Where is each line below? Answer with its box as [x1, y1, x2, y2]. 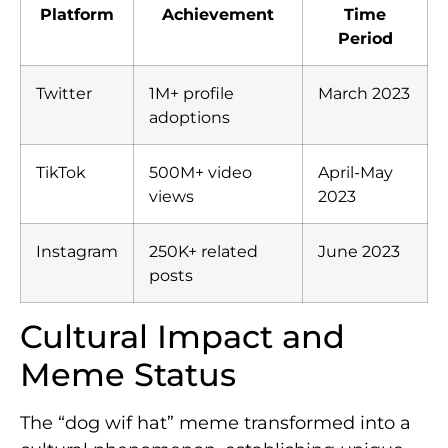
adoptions [149, 106, 230, 127]
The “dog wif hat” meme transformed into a [20, 411, 411, 434]
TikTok [36, 161, 86, 182]
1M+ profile [149, 82, 234, 103]
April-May [318, 161, 393, 182]
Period [337, 27, 393, 48]
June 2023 [318, 240, 400, 261]
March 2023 [318, 82, 410, 103]
